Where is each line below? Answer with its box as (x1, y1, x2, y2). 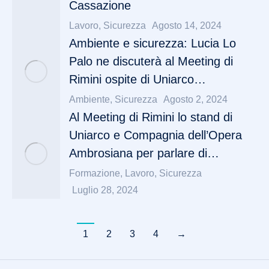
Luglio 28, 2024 (72, 185, 138, 196)
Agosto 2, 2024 (163, 94, 228, 105)
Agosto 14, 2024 (152, 20, 222, 31)
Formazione (69, 168, 120, 179)
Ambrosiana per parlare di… (69, 147, 219, 160)
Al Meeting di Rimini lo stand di (69, 110, 232, 124)
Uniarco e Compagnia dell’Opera (69, 128, 242, 142)
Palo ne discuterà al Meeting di (69, 55, 233, 68)
